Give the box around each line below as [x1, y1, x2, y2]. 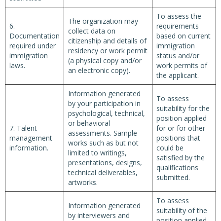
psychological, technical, [68, 109, 145, 118]
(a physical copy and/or [68, 56, 142, 65]
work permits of [156, 61, 207, 70]
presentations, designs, [68, 158, 142, 167]
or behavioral [68, 118, 110, 128]
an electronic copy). [68, 66, 130, 75]
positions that [156, 133, 200, 143]
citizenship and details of [68, 36, 147, 45]
